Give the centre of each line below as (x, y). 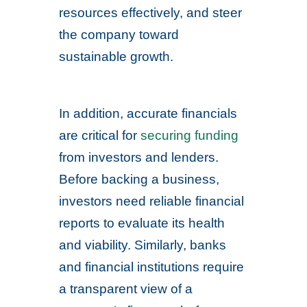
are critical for (100, 135)
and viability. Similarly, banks (143, 245)
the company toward (119, 35)
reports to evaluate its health (142, 223)
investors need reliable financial (152, 201)
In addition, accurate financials (148, 113)
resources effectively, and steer (151, 13)
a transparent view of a (126, 289)
